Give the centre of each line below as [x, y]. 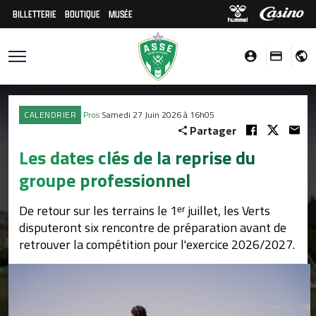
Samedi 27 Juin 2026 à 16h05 [158, 115]
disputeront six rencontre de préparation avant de [153, 227]
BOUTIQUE [83, 14]
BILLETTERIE [35, 14]
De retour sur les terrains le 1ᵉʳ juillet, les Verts [145, 211]
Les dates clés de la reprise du [137, 158]
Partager [213, 130]
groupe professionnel [105, 180]
